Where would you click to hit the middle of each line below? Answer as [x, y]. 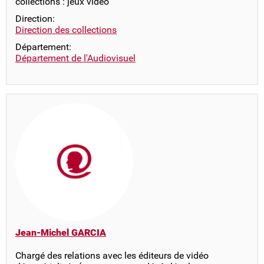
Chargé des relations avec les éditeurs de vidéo [112, 255]
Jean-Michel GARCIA [61, 232]
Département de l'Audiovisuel [75, 58]
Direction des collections [66, 30]
